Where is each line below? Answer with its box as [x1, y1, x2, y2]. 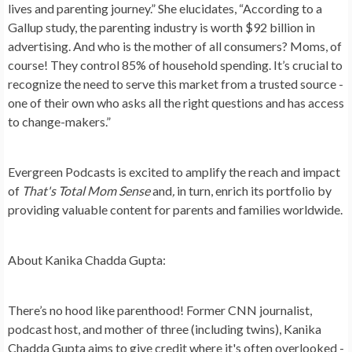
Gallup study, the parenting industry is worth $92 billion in [8, 20, 315, 35]
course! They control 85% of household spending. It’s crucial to [8, 57, 343, 72]
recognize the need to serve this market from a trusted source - [8, 76, 343, 91]
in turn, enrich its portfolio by [174, 183, 332, 198]
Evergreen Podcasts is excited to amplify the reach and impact [8, 164, 340, 179]
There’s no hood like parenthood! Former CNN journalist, [8, 302, 312, 317]
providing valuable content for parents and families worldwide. [8, 202, 343, 217]
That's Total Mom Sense [22, 183, 152, 198]
